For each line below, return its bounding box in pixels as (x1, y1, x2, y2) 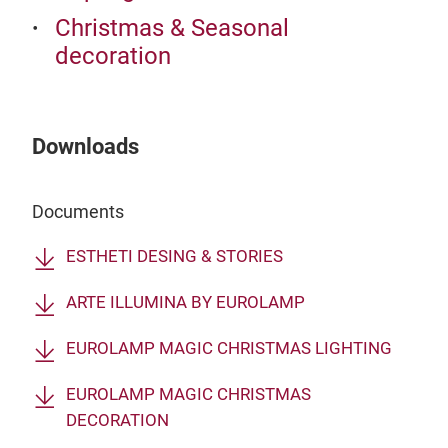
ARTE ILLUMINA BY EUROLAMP (66, 293, 305, 313)
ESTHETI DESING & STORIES (66, 247, 283, 267)
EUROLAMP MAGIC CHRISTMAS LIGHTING (66, 339, 392, 359)
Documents (32, 201, 124, 223)
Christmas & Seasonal (55, 14, 289, 43)
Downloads (32, 134, 139, 160)
